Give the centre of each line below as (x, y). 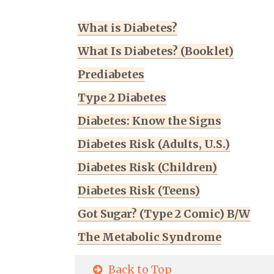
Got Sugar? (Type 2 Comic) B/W (164, 214)
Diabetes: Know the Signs (150, 121)
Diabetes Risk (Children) (147, 168)
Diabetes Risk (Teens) (139, 191)
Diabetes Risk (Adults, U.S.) (154, 144)
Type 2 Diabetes (122, 98)
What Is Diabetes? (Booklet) (156, 51)
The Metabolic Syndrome (150, 237)
